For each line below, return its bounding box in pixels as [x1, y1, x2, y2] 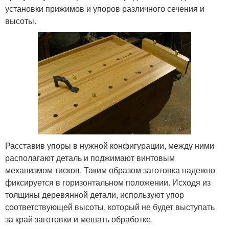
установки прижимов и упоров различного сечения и [5, 3, 204, 15]
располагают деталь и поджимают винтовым [5, 152, 175, 164]
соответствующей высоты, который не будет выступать [5, 201, 215, 213]
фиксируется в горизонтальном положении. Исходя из [5, 176, 211, 189]
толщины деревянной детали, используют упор [5, 189, 184, 201]
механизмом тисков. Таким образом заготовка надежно [5, 164, 215, 176]
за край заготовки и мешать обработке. [5, 213, 153, 225]
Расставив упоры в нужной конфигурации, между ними [5, 140, 214, 152]
